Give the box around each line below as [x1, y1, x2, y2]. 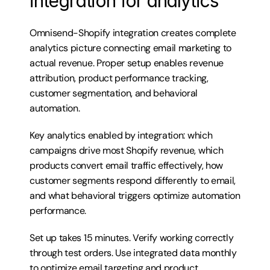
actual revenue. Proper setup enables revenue [30, 57, 224, 69]
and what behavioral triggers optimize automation [30, 189, 240, 202]
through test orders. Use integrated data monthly [30, 246, 237, 259]
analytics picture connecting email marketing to [30, 42, 231, 54]
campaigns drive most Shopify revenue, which [30, 144, 224, 157]
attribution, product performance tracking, [30, 72, 209, 84]
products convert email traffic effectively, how [30, 159, 223, 172]
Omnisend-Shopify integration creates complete [30, 27, 236, 39]
